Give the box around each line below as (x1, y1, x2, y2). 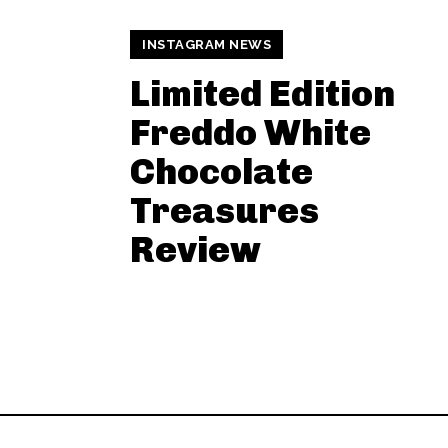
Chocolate (130, 149, 313, 193)
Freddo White (130, 110, 371, 154)
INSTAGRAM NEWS (142, 36, 271, 52)
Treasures (130, 188, 319, 232)
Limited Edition (130, 71, 395, 115)
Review (130, 227, 261, 271)
